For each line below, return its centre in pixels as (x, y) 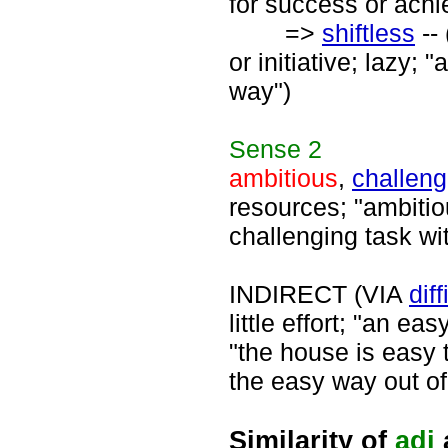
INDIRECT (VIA (319, 294)
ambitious (283, 178)
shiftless (368, 33)
